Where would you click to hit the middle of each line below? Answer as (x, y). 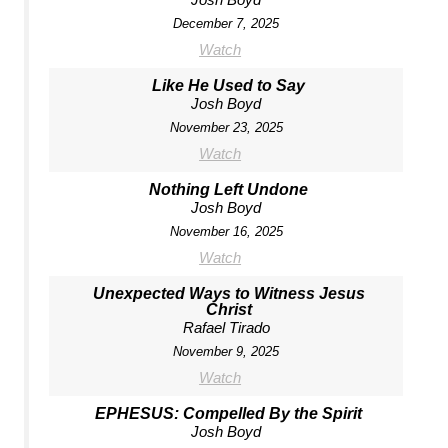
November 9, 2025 (226, 351)
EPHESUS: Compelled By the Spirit (229, 413)
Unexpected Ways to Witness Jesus (228, 293)
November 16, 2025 (226, 231)
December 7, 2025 (226, 23)
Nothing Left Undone (229, 189)
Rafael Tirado (226, 327)
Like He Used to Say (229, 85)
